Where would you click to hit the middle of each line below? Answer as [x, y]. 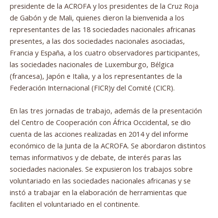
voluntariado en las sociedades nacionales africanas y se [100, 181]
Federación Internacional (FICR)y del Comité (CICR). [92, 87]
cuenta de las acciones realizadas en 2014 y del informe [99, 134]
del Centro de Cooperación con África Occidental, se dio [100, 122]
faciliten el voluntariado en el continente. [75, 204]
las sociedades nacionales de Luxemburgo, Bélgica [92, 64]
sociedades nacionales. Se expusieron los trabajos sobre [101, 169]
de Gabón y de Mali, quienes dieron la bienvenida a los [97, 17]
